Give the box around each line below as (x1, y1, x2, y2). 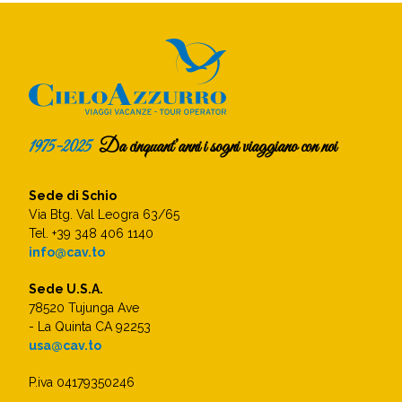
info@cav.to (29, 244, 106, 259)
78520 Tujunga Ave (29, 300, 140, 315)
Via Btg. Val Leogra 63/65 (29, 206, 180, 222)
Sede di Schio (29, 188, 118, 203)
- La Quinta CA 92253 (29, 319, 152, 334)
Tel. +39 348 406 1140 (29, 225, 154, 240)
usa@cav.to (29, 337, 102, 353)
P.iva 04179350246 (29, 374, 135, 389)
